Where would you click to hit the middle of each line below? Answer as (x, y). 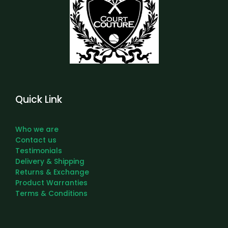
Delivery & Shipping (50, 162)
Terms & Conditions (51, 194)
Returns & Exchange (52, 173)
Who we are (37, 130)
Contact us (36, 140)
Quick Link (39, 99)
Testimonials (39, 151)
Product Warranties (51, 183)
